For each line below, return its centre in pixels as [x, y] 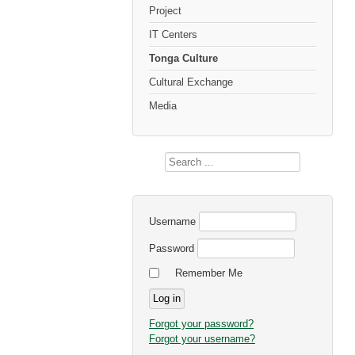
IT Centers [173, 34]
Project [165, 11]
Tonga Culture [183, 58]
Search [181, 161]
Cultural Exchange [191, 82]
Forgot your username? [202, 339]
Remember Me [209, 273]
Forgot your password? [201, 324]
